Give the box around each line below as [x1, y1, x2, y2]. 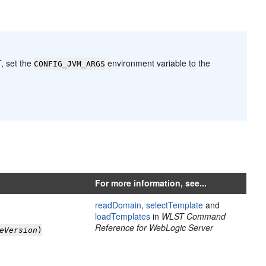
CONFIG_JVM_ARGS [34, 59, 106, 68]
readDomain [95, 199, 142, 211]
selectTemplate [146, 199, 204, 211]
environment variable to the [105, 57, 211, 69]
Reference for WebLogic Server [95, 221, 214, 233]
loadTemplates [95, 210, 151, 222]
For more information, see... [95, 177, 207, 189]
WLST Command [161, 210, 226, 222]
